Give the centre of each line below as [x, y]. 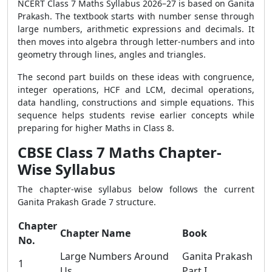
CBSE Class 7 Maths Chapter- [120, 152]
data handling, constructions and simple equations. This [136, 102]
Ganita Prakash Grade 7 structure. [87, 202]
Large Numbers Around [114, 256]
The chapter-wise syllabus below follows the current [136, 189]
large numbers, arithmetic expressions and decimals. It [136, 29]
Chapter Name [95, 233]
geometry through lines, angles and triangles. [112, 54]
